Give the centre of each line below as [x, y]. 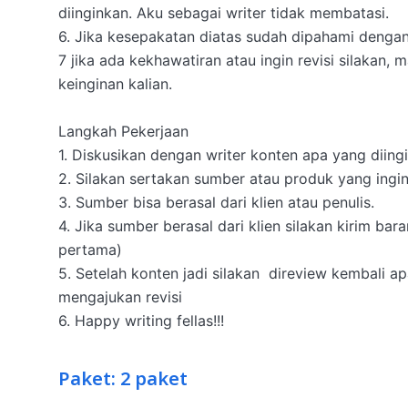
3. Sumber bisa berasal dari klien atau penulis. [219, 202]
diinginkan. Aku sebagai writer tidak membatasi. [226, 13]
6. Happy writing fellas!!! [143, 321]
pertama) [92, 250]
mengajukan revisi [120, 297]
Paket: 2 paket [123, 380]
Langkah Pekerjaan [123, 131]
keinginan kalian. [117, 84]
